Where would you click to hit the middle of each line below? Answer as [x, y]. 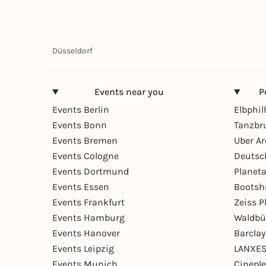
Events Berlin [81, 110]
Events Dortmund [91, 171]
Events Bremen [85, 140]
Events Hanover [86, 233]
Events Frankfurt [88, 202]
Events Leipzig [83, 248]
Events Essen [81, 187]
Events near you [129, 92]
